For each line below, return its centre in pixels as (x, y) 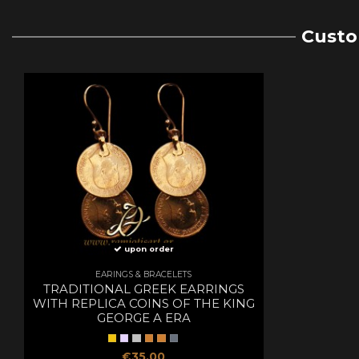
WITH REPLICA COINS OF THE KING (143, 303)
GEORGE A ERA (143, 317)
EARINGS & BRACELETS (144, 275)
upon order (147, 248)
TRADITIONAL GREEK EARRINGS (143, 288)
